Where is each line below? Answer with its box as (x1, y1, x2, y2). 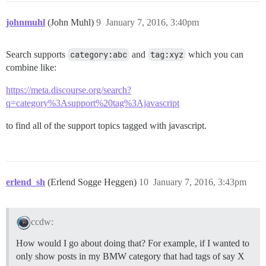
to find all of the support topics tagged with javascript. (6, 121, 207, 131)
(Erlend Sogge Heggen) (47, 177, 139, 188)
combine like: (6, 62, 56, 73)
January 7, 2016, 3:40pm (106, 17, 199, 28)
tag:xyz (150, 49, 183, 61)
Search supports (6, 49, 68, 60)
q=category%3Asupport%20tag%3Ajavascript (6, 98, 179, 109)
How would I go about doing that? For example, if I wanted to (16, 238, 249, 249)
